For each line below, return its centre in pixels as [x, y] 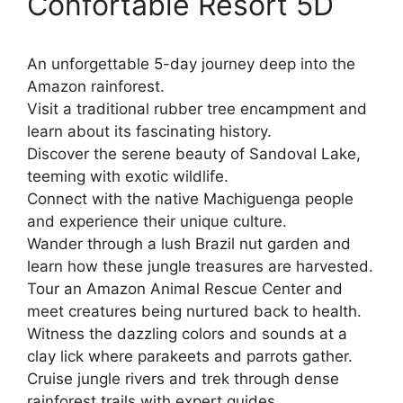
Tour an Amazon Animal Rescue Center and [185, 288]
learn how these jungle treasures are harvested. [200, 266]
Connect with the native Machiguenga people [190, 198]
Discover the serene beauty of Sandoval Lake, [194, 153]
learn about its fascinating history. [149, 131]
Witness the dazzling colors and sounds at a [187, 333]
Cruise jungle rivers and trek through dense [183, 378]
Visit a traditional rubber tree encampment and [197, 108]
